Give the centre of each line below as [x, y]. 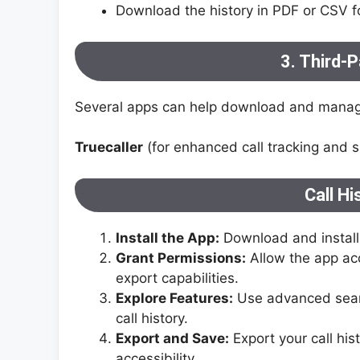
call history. [152, 318]
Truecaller [109, 147]
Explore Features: [174, 298]
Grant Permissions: [181, 258]
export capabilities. [177, 278]
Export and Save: [172, 338]
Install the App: [168, 237]
